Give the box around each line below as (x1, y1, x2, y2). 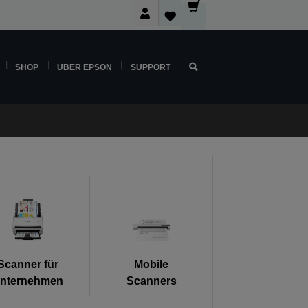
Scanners (126, 275, 177, 287)
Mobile (134, 258, 169, 271)
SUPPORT (130, 63, 170, 71)
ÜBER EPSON (56, 63, 112, 71)
